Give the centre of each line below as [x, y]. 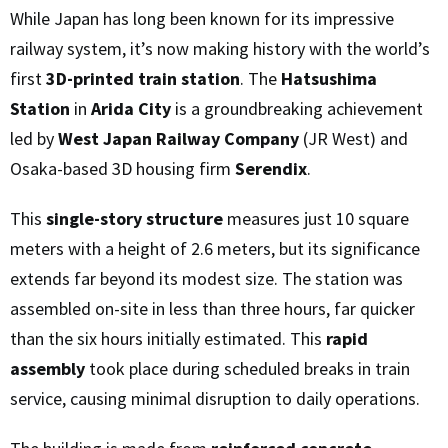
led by [34, 138]
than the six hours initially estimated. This [168, 338]
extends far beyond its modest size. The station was [206, 278]
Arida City [131, 108]
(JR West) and [353, 138]
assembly [47, 368]
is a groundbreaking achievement [297, 108]
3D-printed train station [143, 78]
